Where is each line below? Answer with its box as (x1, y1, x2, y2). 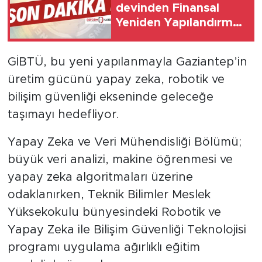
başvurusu (116, 32, 175, 44)
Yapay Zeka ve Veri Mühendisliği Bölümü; (7, 136, 242, 148)
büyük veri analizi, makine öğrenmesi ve (7, 153, 233, 166)
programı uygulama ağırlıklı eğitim (7, 241, 200, 253)
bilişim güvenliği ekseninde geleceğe (7, 91, 213, 103)
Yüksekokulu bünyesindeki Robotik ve (7, 206, 221, 218)
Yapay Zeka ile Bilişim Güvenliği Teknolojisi (7, 223, 246, 236)
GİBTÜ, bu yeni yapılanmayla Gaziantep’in (7, 56, 247, 68)
